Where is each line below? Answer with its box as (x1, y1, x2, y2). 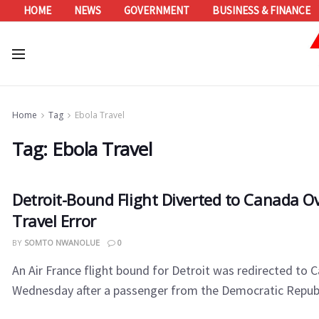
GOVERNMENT (124, 4, 189, 17)
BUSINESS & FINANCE (212, 4, 310, 17)
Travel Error (12, 210, 96, 231)
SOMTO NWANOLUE (23, 237, 100, 248)
